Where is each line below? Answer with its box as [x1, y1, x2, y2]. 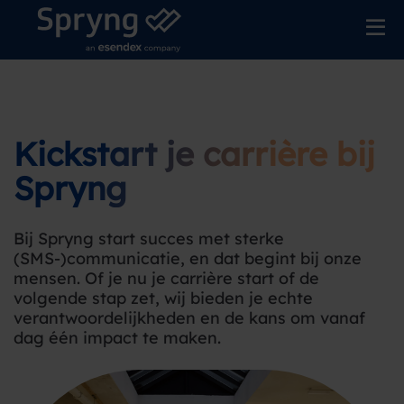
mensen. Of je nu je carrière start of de [14, 268, 319, 289]
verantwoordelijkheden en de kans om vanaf [14, 308, 365, 328]
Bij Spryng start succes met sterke [14, 228, 284, 249]
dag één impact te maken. [14, 327, 221, 348]
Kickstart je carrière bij [14, 133, 375, 174]
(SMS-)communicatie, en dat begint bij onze [14, 248, 362, 269]
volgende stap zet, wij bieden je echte [14, 288, 313, 308]
